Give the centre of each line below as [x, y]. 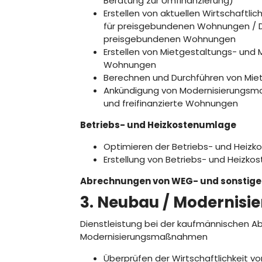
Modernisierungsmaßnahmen [144, 237]
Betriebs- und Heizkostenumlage [158, 125]
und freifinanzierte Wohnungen [171, 103]
